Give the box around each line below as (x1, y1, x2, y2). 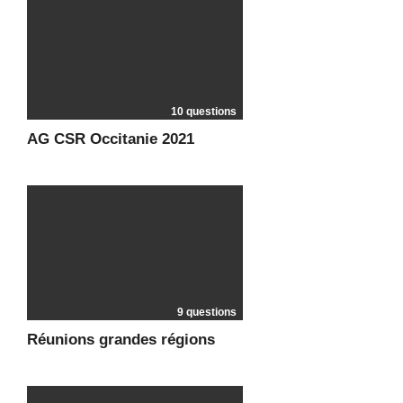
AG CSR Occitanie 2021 (27, 130, 194, 148)
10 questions (171, 105, 237, 118)
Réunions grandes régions (27, 331, 215, 348)
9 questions (177, 306, 237, 318)
